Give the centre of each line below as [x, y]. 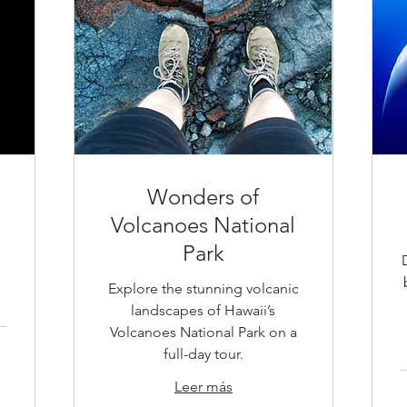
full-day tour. [203, 354]
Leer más [203, 387]
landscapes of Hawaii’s [203, 311]
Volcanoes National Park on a [203, 333]
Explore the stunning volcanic [203, 289]
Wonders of [203, 197]
